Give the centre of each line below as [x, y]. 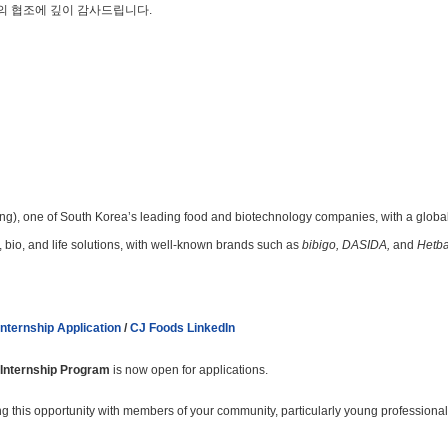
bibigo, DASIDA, [346, 245]
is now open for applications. [189, 369]
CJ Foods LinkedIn [182, 328]
